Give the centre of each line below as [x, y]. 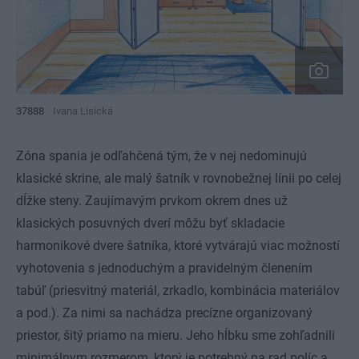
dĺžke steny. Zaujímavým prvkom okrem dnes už [152, 201]
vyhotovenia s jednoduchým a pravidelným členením [164, 268]
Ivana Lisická [83, 111]
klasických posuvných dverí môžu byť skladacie [150, 224]
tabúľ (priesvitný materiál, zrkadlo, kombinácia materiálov [178, 291]
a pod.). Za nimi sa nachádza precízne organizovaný [164, 313]
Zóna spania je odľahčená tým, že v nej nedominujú [161, 156]
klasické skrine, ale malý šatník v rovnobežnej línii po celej [179, 179]
